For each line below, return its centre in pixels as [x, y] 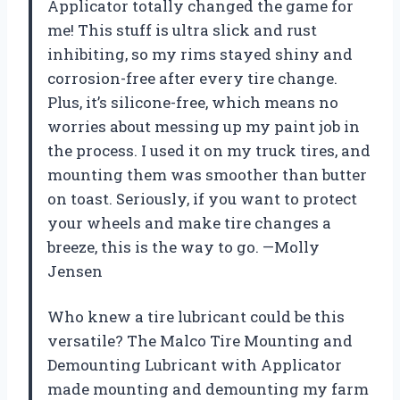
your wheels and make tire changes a [189, 223]
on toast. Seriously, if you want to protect [202, 199]
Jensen [75, 271]
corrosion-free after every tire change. [192, 79]
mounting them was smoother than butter [207, 175]
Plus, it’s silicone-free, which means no [193, 103]
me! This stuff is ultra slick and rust [182, 30]
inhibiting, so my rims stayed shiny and [200, 54]
